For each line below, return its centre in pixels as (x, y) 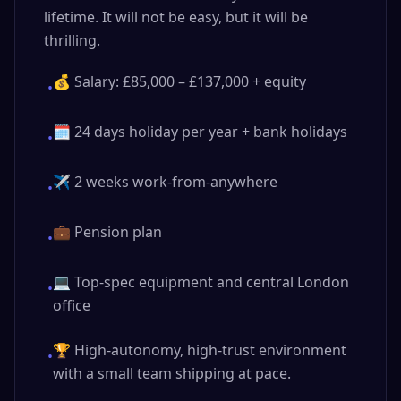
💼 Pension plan (107, 232)
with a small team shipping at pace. (172, 373)
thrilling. (72, 40)
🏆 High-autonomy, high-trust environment (200, 350)
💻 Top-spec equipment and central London (201, 282)
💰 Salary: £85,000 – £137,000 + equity (179, 81)
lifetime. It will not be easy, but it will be (176, 17)
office (72, 305)
